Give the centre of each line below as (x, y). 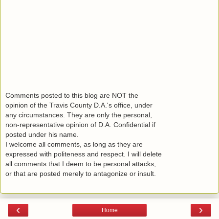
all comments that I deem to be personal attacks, (81, 164)
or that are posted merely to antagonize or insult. (81, 174)
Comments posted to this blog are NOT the (72, 96)
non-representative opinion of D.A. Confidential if (80, 125)
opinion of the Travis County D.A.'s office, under (79, 105)
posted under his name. (42, 135)
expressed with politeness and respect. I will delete (84, 154)
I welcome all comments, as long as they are (74, 144)
